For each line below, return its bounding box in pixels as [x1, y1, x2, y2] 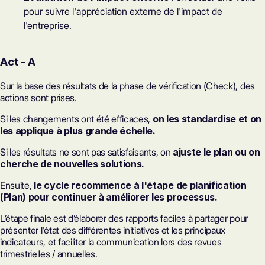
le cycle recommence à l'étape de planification [34, 179, 247, 191]
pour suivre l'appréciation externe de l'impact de [24, 5, 222, 17]
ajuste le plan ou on [172, 146, 260, 158]
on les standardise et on [152, 112, 262, 125]
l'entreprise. [24, 19, 72, 31]
